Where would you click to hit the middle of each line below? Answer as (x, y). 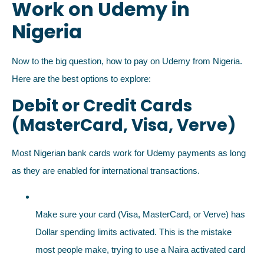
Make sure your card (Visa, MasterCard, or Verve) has (140, 214)
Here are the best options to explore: (81, 78)
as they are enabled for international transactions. (106, 171)
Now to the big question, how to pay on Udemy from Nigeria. (127, 61)
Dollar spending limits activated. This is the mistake (133, 232)
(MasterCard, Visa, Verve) (124, 126)
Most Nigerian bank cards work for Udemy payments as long (129, 153)
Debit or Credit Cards (102, 106)
